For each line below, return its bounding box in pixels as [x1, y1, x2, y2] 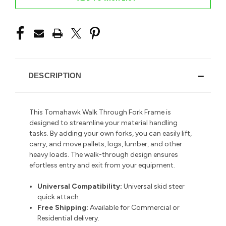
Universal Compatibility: [37, 182, 123, 191]
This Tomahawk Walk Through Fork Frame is [29, 107, 171, 117]
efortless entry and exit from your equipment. [29, 160, 177, 169]
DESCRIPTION [28, 71, 82, 80]
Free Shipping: [37, 203, 89, 212]
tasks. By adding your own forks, [29, 129, 135, 138]
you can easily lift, [135, 129, 192, 138]
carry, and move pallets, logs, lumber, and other [29, 139, 182, 148]
